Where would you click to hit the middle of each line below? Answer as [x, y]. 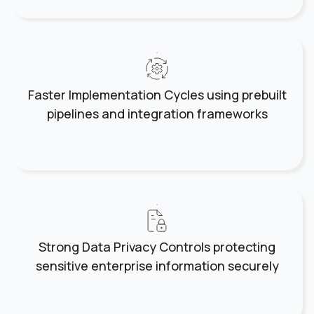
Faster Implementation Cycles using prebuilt [157, 95]
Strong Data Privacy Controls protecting [157, 247]
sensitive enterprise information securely [157, 266]
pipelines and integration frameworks [157, 114]
